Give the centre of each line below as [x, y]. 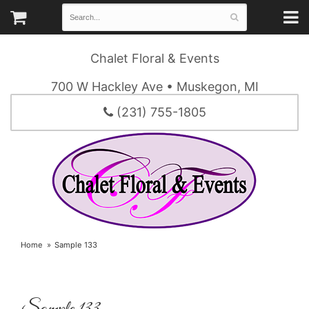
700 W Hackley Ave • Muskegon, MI [154, 87]
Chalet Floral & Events [154, 59]
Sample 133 [76, 245]
